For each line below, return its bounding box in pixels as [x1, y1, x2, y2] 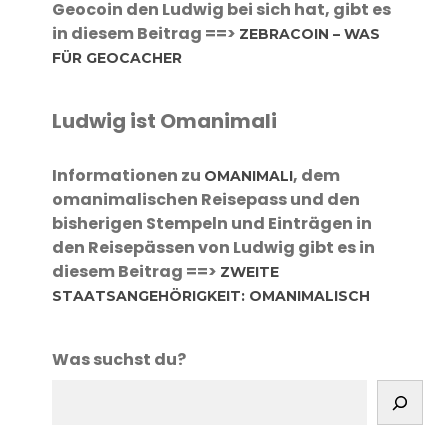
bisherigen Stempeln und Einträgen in [51, 212, 372, 236]
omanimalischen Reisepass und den [51, 188, 360, 212]
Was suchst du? [51, 348, 186, 372]
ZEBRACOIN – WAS [238, 25, 380, 44]
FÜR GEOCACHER [51, 49, 182, 68]
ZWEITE [219, 263, 279, 282]
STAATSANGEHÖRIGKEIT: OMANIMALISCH [51, 287, 370, 306]
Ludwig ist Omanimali [51, 107, 277, 136]
